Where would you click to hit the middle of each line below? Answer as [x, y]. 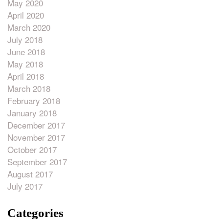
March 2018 [29, 88]
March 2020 [29, 27]
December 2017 [36, 125]
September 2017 [37, 161]
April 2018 [26, 76]
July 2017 [25, 186]
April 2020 [26, 15]
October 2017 [32, 149]
